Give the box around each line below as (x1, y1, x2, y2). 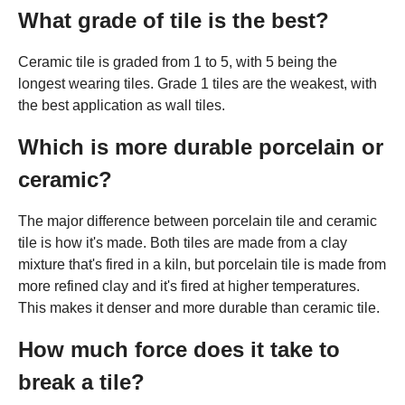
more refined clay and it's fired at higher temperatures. (18, 278, 360, 294)
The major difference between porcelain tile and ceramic (18, 212, 377, 229)
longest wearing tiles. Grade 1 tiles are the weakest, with (18, 75, 377, 91)
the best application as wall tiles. (18, 97, 225, 113)
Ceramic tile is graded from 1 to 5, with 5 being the (18, 53, 337, 70)
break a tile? (18, 369, 145, 394)
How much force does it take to (18, 336, 340, 362)
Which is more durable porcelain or (18, 134, 383, 159)
